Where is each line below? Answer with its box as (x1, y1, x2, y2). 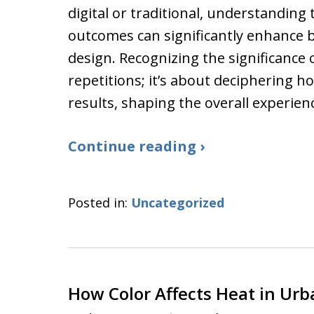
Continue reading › (68, 137, 205, 156)
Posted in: (68, 194, 128, 211)
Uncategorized (131, 194, 224, 211)
